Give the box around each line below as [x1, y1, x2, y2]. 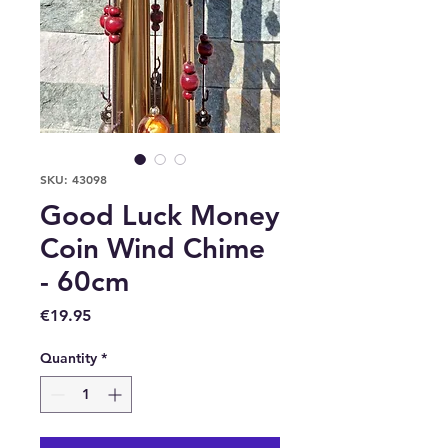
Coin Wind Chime [40, 230, 265, 265]
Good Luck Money [40, 197, 280, 232]
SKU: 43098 [40, 170, 107, 187]
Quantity [40, 348, 97, 367]
